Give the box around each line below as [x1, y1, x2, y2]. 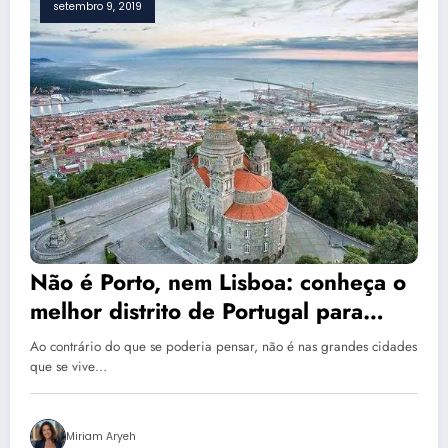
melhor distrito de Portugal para [30, 295, 363, 328]
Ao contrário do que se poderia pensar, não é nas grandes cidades [30, 337, 417, 357]
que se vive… [30, 357, 107, 377]
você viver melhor [30, 324, 217, 357]
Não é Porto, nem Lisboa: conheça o [30, 266, 406, 299]
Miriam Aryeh [66, 429, 136, 445]
